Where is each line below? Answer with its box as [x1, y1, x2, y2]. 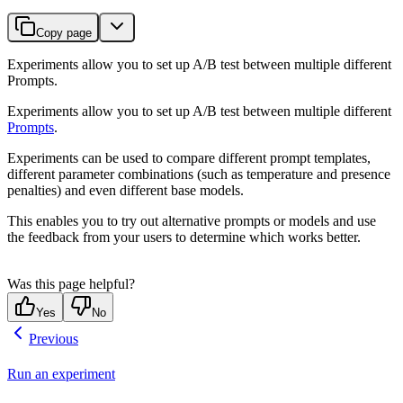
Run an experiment [7, 366, 115, 382]
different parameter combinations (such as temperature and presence [7, 166, 390, 183]
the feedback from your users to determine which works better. [7, 229, 361, 246]
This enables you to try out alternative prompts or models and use [7, 213, 376, 229]
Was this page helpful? [7, 276, 135, 292]
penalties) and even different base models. [7, 183, 244, 199]
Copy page [36, 26, 92, 40]
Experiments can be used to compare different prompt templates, [7, 150, 371, 166]
